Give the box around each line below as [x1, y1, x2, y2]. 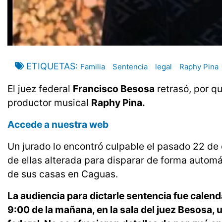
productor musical [7, 97, 91, 109]
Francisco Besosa [73, 83, 155, 95]
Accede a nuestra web [7, 118, 109, 131]
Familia [80, 62, 105, 72]
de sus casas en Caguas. [7, 168, 118, 180]
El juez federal [7, 83, 73, 95]
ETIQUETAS [26, 61, 75, 72]
